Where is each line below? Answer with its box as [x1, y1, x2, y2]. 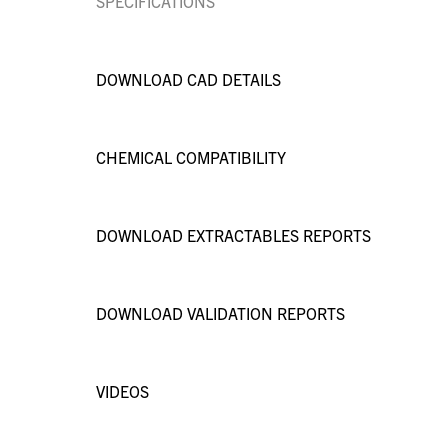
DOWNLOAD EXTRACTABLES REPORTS [96, 224, 371, 245]
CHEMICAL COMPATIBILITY [96, 146, 286, 167]
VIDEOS [96, 380, 149, 401]
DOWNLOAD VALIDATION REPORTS [96, 302, 345, 323]
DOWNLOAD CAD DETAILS [96, 68, 281, 89]
